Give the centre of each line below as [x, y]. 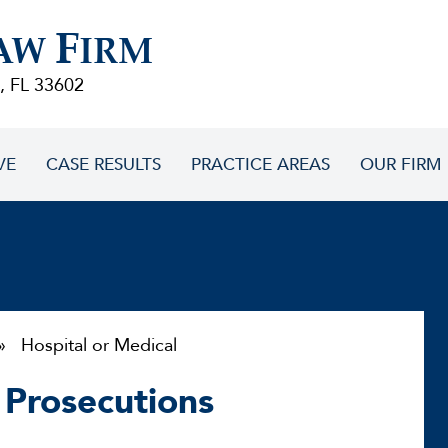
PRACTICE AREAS [260, 164]
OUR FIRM [400, 164]
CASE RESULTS [103, 164]
